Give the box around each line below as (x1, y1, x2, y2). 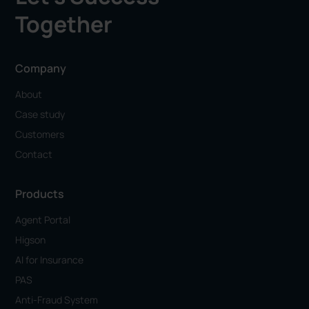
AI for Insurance (15, 252, 84, 266)
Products (15, 186, 65, 201)
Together (15, 8, 113, 39)
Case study (15, 107, 66, 121)
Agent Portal (15, 212, 71, 226)
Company (15, 60, 67, 76)
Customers (15, 127, 65, 141)
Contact (15, 147, 53, 161)
